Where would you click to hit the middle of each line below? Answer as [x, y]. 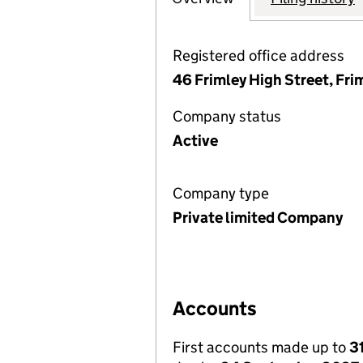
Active [195, 141]
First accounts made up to [261, 347]
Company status [227, 116]
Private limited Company [258, 218]
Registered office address [258, 56]
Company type [221, 193]
